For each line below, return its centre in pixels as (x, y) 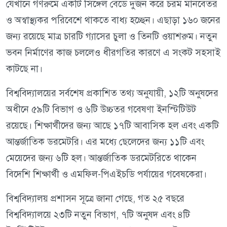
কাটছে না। (24, 69)
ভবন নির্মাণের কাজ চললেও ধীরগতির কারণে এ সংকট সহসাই (113, 53)
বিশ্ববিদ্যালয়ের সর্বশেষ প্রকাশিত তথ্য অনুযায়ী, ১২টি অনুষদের (112, 93)
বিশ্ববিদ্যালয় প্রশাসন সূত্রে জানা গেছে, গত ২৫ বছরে (95, 199)
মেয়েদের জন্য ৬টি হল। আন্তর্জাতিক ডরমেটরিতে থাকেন (101, 158)
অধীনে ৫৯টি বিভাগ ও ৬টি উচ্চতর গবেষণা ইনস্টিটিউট (101, 109)
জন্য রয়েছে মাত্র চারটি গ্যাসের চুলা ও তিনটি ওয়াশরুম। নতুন (112, 36)
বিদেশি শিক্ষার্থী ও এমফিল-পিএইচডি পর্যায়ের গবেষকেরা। (106, 174)
